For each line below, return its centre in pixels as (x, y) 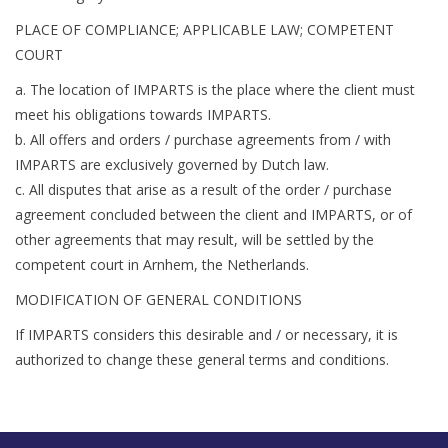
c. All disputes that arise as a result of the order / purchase (203, 190)
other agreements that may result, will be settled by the (194, 240)
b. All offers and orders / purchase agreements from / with (203, 140)
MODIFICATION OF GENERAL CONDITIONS (158, 300)
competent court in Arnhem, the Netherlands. (162, 265)
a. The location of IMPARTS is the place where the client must (215, 90)
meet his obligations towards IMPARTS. (143, 115)
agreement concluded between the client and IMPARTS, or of (213, 215)
